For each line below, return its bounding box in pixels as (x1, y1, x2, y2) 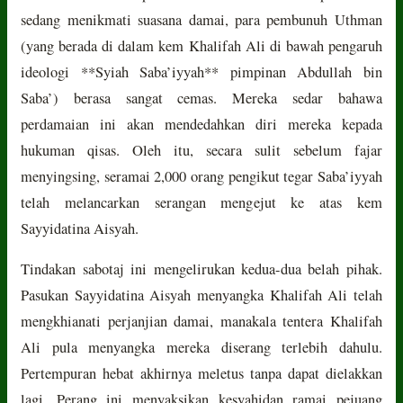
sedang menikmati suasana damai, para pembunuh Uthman (21, 9, 382, 30)
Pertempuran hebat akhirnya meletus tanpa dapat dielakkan (21, 363, 382, 383)
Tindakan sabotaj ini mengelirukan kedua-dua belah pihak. (21, 258, 382, 279)
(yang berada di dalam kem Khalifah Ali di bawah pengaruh (21, 35, 382, 56)
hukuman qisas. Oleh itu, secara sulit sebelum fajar (21, 139, 382, 160)
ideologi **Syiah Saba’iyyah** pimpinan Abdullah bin (21, 61, 382, 82)
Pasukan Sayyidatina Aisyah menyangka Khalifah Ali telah (21, 284, 382, 305)
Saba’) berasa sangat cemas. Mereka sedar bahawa (21, 87, 382, 108)
